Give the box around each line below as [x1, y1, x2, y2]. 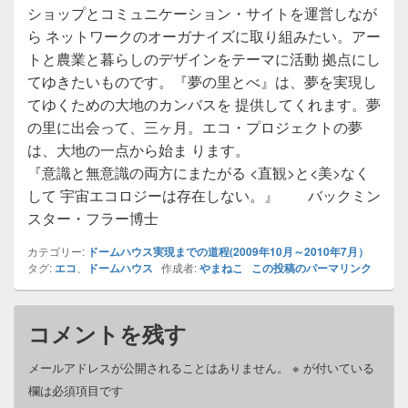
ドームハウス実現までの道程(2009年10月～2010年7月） [87, 242, 369, 260]
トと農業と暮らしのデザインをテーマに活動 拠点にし [27, 47, 381, 69]
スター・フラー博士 [27, 207, 158, 229]
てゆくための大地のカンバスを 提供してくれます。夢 [27, 93, 381, 115]
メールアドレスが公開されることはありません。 [28, 358, 289, 376]
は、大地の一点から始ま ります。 [27, 138, 282, 160]
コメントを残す [28, 317, 187, 349]
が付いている [300, 358, 374, 376]
